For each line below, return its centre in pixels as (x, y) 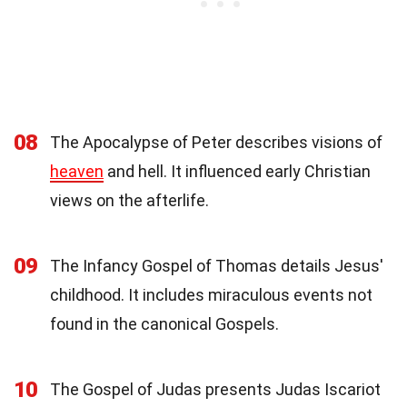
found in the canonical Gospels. (164, 324)
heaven (77, 172)
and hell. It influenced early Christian (237, 172)
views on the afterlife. (129, 201)
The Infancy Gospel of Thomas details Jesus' (217, 266)
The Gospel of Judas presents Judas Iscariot (215, 390)
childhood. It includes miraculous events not (211, 295)
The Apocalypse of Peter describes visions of (216, 143)
